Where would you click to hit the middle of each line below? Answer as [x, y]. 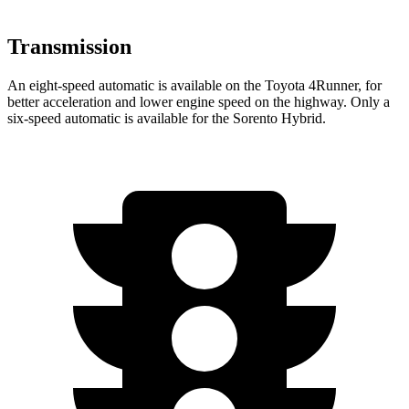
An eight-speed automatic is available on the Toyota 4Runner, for [194, 85]
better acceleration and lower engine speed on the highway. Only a [199, 101]
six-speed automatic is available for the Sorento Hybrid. [167, 118]
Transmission [69, 46]
